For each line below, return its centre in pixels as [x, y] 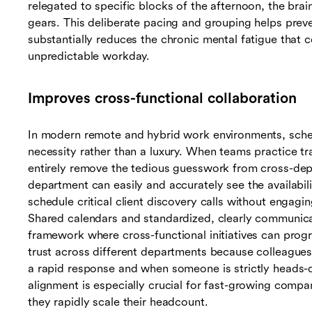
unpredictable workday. [89, 56]
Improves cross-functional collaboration [162, 99]
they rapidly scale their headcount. [118, 302]
